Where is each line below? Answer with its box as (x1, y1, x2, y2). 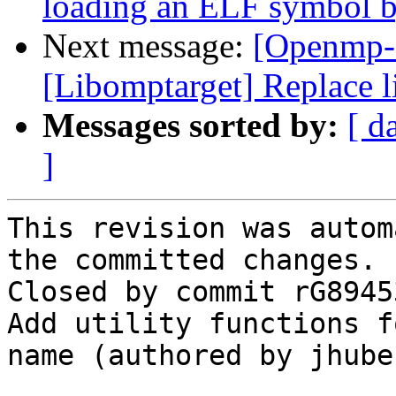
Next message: (42, 27, 253, 65)
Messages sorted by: (42, 106, 339, 145)
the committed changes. (7, 244, 377, 277)
